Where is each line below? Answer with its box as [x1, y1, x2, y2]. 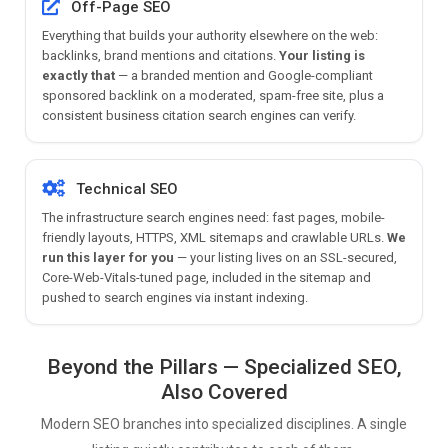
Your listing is [279, 47, 365, 63]
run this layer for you [42, 249, 174, 265]
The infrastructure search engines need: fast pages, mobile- [42, 209, 385, 225]
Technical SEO [76, 179, 178, 198]
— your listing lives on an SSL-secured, [174, 249, 397, 265]
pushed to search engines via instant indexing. [42, 289, 308, 305]
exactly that [42, 67, 115, 83]
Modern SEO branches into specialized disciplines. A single [41, 415, 407, 432]
